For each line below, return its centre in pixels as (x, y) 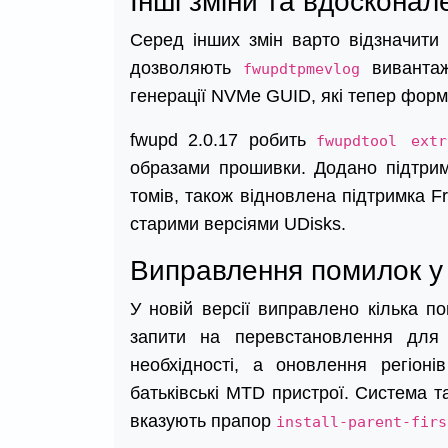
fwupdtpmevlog (301, 69)
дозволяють (186, 68)
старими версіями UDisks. (238, 224)
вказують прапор (203, 421)
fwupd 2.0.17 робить (223, 140)
